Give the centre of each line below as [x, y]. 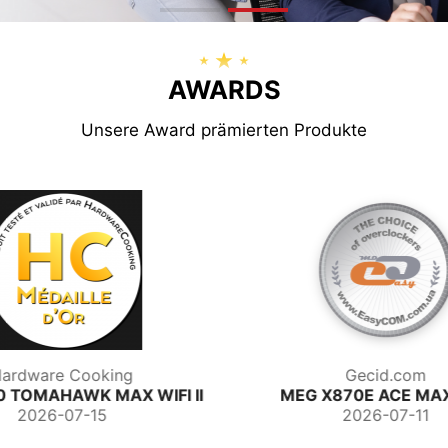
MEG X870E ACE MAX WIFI [110, 395]
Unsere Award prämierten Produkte [224, 130]
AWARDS [224, 90]
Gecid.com [110, 375]
